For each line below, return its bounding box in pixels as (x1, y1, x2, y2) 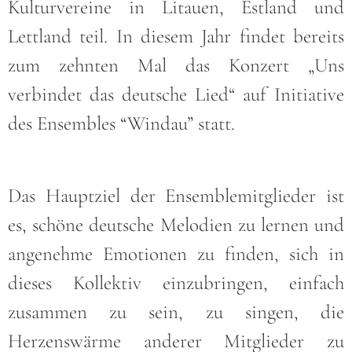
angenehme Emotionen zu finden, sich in (8, 241, 344, 266)
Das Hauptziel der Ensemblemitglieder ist (8, 183, 344, 207)
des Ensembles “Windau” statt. (8, 112, 235, 136)
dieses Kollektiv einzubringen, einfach (8, 270, 344, 295)
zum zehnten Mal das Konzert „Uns (8, 53, 344, 78)
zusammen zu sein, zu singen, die (8, 299, 344, 324)
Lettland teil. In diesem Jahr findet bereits (8, 24, 344, 49)
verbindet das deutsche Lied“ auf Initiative (8, 82, 344, 107)
